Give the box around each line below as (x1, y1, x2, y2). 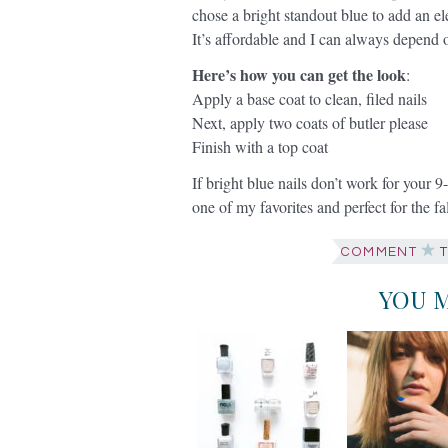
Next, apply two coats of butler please (192, 112, 428, 133)
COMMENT (339, 245, 417, 259)
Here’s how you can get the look (192, 63, 406, 86)
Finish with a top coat (192, 136, 328, 157)
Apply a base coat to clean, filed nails (192, 88, 427, 109)
